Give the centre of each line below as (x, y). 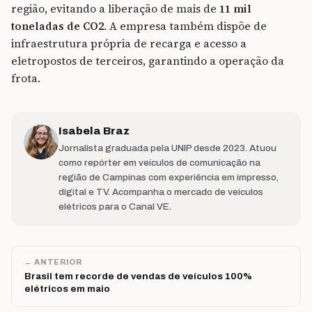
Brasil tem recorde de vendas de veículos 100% (138, 276)
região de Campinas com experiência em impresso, (169, 177)
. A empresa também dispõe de (185, 26)
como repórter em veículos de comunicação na (159, 162)
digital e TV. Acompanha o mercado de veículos (161, 192)
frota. (26, 78)
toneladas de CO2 (57, 26)
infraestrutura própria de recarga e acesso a (129, 43)
